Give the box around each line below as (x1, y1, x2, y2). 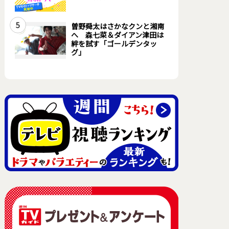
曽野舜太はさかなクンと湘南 (71, 21, 164, 31)
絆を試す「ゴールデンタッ (71, 38, 157, 49)
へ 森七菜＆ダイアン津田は (71, 30, 164, 40)
